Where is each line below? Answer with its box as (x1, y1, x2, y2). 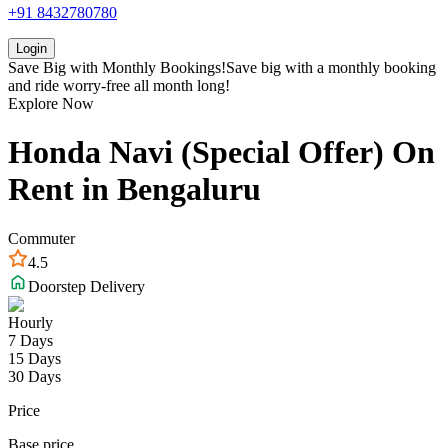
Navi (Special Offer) (109, 134, 384, 171)
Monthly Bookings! (102, 59, 226, 76)
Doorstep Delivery (28, 277, 145, 295)
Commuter (8, 229, 75, 247)
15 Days (8, 349, 61, 367)
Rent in (8, 171, 117, 208)
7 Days (8, 331, 53, 349)
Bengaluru (117, 171, 261, 208)
